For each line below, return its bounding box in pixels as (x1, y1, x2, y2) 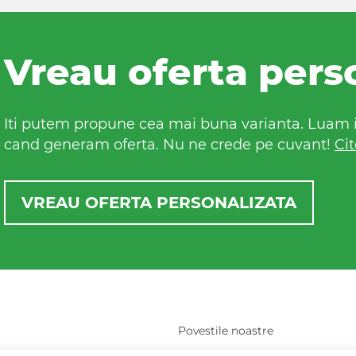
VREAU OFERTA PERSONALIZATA (21, 193, 296, 213)
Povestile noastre (178, 323, 274, 339)
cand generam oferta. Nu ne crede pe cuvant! (3, 136, 335, 154)
